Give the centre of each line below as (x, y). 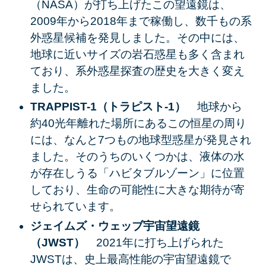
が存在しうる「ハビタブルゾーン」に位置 (137, 173)
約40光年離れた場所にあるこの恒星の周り (138, 123)
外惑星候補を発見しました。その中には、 (137, 37)
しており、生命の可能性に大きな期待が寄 (137, 190)
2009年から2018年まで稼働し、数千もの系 (141, 21)
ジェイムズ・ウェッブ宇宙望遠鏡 (115, 226)
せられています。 (75, 207)
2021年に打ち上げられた (160, 243)
